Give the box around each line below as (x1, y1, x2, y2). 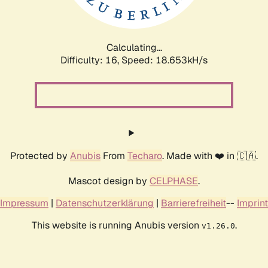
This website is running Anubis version (31, 218, 202, 232)
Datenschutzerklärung (56, 196, 154, 209)
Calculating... (106, 41, 162, 54)
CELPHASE (150, 174, 198, 187)
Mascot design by (68, 174, 150, 187)
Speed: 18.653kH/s (121, 53, 208, 66)
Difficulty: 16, (60, 53, 121, 66)
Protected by (10, 149, 70, 162)
